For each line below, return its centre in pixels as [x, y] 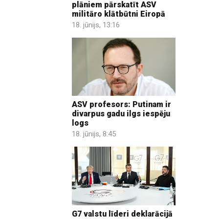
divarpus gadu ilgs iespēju [121, 114]
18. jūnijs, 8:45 [94, 134]
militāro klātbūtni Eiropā [119, 14]
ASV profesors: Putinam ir [121, 105]
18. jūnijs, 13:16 [96, 25]
